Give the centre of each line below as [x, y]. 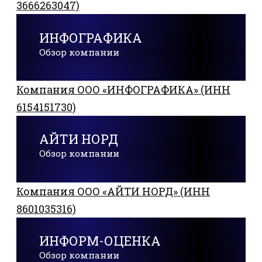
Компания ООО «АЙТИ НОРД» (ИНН [113, 191]
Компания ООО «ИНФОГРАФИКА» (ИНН [123, 89]
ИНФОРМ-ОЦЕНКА [100, 241]
